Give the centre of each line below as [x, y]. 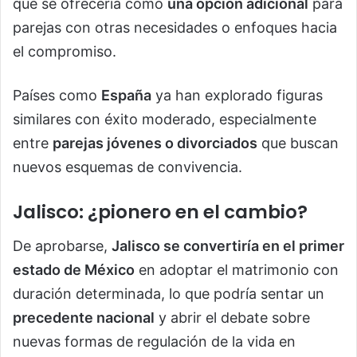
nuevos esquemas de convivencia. [127, 167]
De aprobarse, [62, 245]
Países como [57, 96]
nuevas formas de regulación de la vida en [154, 341]
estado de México [74, 269]
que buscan [298, 143]
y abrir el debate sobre [232, 317]
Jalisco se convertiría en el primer [228, 245]
